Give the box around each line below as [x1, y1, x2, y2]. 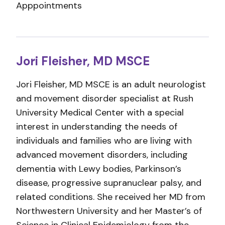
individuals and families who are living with [16, 135, 192, 147]
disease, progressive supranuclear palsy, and [16, 177, 201, 189]
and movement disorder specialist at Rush [16, 92, 193, 104]
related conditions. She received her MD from [16, 191, 205, 203]
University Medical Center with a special [16, 106, 184, 119]
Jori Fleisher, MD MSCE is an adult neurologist [16, 78, 206, 90]
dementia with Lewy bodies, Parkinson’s [16, 163, 181, 175]
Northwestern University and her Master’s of [16, 205, 202, 217]
